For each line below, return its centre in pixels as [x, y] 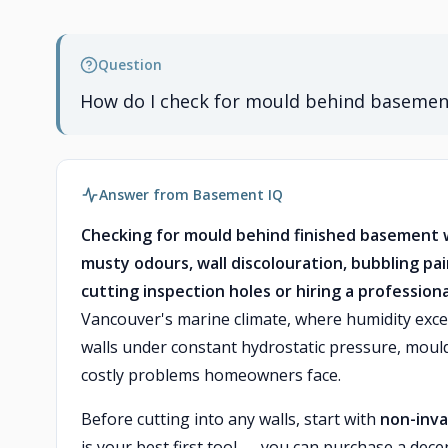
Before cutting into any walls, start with [230, 419]
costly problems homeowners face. [211, 375]
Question [130, 64]
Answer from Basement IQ [191, 194]
